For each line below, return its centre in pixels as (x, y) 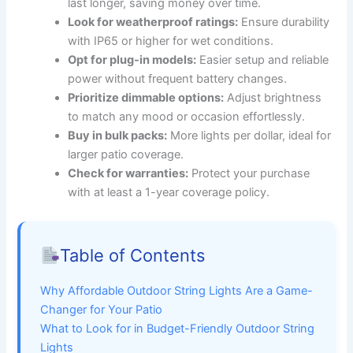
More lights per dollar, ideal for (249, 136)
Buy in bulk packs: (118, 136)
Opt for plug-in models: (132, 60)
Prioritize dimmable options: (146, 98)
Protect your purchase (249, 174)
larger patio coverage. (126, 155)
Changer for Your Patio (102, 310)
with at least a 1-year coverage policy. (169, 193)
